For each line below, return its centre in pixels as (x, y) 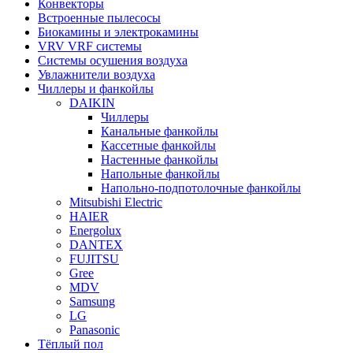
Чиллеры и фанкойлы (96, 88)
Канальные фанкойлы (160, 131)
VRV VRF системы (90, 46)
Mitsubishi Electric (116, 202)
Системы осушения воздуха (113, 60)
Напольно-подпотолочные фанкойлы (201, 188)
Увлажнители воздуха (97, 74)
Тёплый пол (71, 344)
